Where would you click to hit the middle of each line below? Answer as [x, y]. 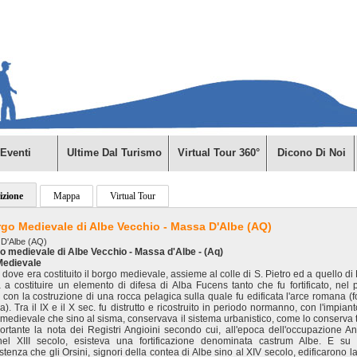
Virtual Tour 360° [219, 153]
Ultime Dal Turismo [114, 153]
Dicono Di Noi [312, 153]
